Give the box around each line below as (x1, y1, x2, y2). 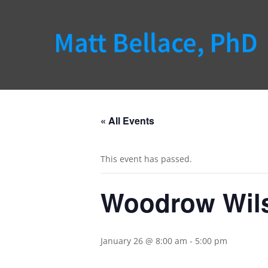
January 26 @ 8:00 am (100, 235, 187, 246)
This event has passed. (100, 153, 192, 165)
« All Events (100, 114, 154, 127)
